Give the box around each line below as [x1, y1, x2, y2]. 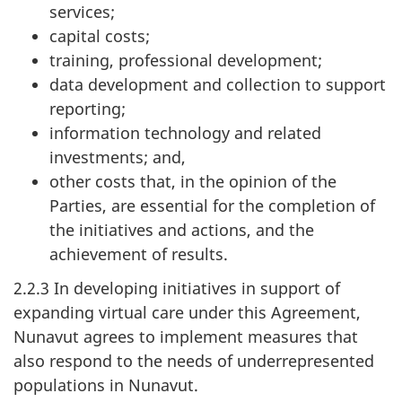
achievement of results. [49, 242, 228, 265]
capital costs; [49, 24, 150, 47]
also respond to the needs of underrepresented [13, 350, 374, 371]
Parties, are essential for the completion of [49, 194, 375, 216]
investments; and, [49, 145, 186, 168]
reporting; [49, 97, 126, 119]
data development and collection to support [49, 73, 386, 95]
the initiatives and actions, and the [49, 218, 314, 240]
